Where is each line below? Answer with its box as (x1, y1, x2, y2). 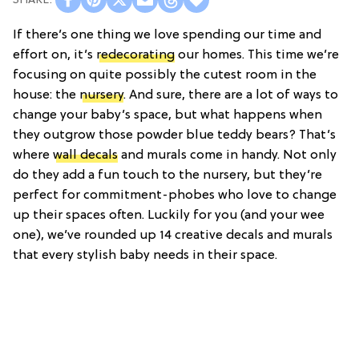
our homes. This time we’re (175, 48, 339, 63)
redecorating (96, 48, 175, 63)
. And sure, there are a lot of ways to (123, 88, 338, 103)
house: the (13, 88, 79, 103)
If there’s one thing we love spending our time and (13, 28, 321, 43)
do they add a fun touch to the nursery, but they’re (13, 168, 322, 184)
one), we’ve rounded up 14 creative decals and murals (13, 228, 333, 244)
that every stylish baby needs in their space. (13, 248, 277, 264)
